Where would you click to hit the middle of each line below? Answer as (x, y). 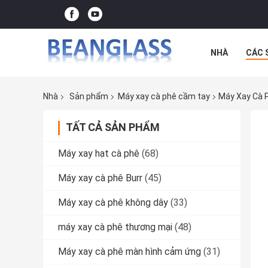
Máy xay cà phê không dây (113, 203)
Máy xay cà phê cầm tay (164, 97)
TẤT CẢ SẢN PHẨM (113, 127)
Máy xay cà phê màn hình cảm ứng (130, 252)
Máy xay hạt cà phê (99, 154)
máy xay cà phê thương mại (115, 227)
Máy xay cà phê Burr (100, 178)
